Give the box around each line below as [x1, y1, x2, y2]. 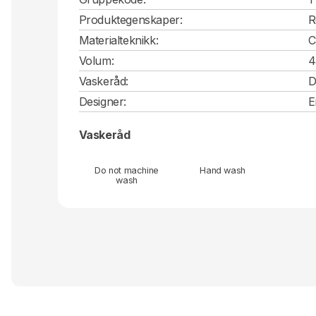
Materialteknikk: [78, 32, 159, 47]
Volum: [78, 53, 114, 68]
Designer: [78, 94, 126, 109]
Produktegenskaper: [78, 12, 183, 27]
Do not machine [95, 164, 159, 176]
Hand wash [200, 164, 245, 176]
